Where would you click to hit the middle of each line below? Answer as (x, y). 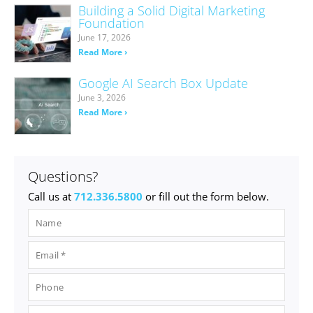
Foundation (111, 23)
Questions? (63, 177)
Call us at (51, 197)
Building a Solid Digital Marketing (171, 11)
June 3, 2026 (102, 97)
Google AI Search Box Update (163, 83)
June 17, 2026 (104, 38)
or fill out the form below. (207, 197)
